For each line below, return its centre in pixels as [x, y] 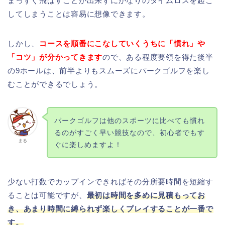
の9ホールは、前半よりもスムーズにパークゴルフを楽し [109, 71]
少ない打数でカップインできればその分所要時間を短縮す [110, 182]
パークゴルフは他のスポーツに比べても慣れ [129, 121]
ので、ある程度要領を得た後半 [158, 57]
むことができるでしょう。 [55, 84]
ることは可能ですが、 [47, 195]
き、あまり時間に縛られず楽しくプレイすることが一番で [110, 209]
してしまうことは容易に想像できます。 [79, 14]
